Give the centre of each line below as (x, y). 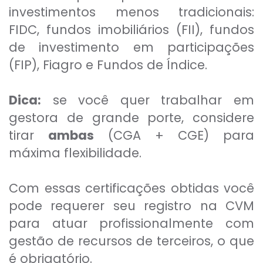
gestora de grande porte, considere (131, 118)
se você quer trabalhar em (148, 100)
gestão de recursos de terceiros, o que (131, 241)
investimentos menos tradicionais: (131, 12)
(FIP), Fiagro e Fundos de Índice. (108, 65)
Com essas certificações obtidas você (131, 188)
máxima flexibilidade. (75, 153)
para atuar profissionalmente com (131, 224)
